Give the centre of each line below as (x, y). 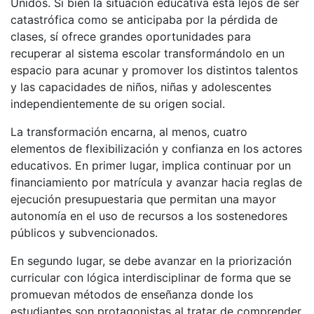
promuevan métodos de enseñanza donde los (132, 295)
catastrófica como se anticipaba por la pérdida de (144, 20)
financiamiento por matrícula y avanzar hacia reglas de (156, 183)
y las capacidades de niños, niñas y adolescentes (141, 87)
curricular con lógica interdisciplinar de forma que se (151, 278)
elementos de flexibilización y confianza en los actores (156, 149)
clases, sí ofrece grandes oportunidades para (131, 37)
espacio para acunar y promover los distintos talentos (154, 70)
